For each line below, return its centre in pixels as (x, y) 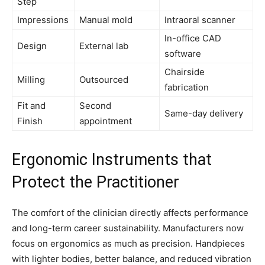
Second (95, 105)
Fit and (31, 105)
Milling (31, 79)
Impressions (43, 20)
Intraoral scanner (200, 20)
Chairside (185, 72)
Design (32, 46)
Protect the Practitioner (96, 182)
